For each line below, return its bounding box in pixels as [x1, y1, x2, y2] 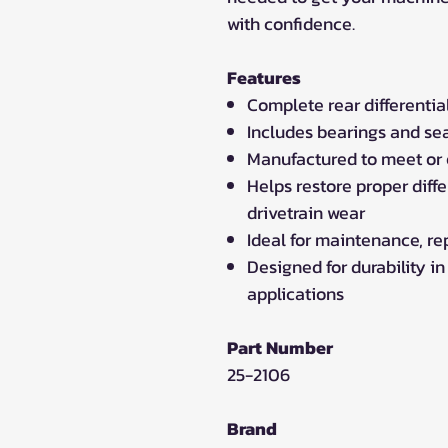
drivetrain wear [247, 198, 365, 226]
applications [247, 279, 344, 307]
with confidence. [227, 9, 355, 37]
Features [227, 63, 301, 91]
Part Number [227, 333, 333, 361]
